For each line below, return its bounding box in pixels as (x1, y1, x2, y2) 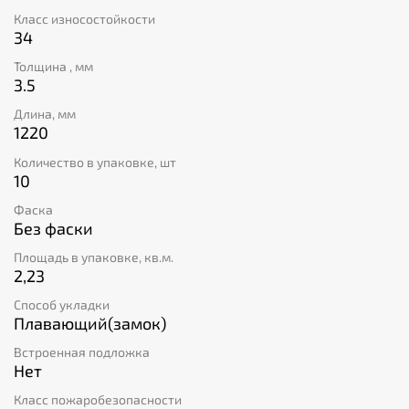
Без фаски (14, 217, 93, 238)
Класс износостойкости (14, 10, 155, 26)
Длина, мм (14, 106, 76, 122)
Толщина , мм (14, 58, 93, 75)
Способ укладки (14, 297, 110, 313)
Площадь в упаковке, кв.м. (14, 248, 173, 265)
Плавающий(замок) (14, 313, 166, 334)
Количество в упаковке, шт (14, 153, 176, 170)
